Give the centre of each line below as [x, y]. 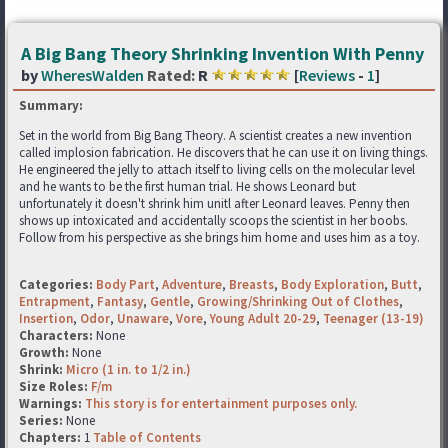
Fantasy [120, 301]
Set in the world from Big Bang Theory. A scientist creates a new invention [215, 135]
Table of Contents [147, 437]
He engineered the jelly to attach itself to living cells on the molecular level [217, 169]
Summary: [51, 105]
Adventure [192, 284]
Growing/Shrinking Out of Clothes [298, 301]
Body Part [125, 284]
